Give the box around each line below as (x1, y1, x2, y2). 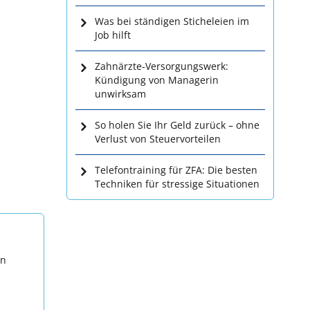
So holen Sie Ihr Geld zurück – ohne (95, 118, 259, 131)
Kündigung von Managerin (95, 73, 219, 86)
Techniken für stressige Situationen (95, 177, 259, 190)
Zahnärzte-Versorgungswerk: (95, 60, 228, 73)
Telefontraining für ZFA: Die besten (95, 163, 257, 176)
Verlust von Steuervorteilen (95, 132, 221, 145)
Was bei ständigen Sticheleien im (95, 15, 249, 28)
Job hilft (95, 28, 131, 42)
